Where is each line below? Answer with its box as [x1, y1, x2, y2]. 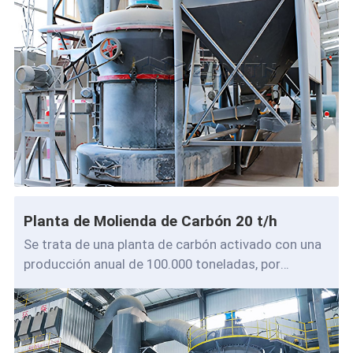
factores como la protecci [23, 275, 180, 292]
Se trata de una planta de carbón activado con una [23, 236, 321, 252]
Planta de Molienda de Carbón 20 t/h [23, 212, 277, 230]
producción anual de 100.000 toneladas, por [23, 255, 281, 272]
